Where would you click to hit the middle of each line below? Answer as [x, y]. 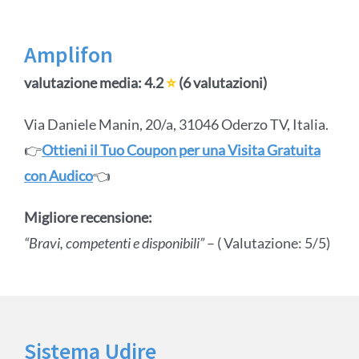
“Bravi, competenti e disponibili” [115, 243]
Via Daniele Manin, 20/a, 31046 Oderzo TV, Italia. [176, 125]
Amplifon [68, 55]
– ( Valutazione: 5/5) [268, 243]
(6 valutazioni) [221, 83]
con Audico [58, 176]
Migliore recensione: [88, 218]
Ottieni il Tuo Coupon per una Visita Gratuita [181, 150]
